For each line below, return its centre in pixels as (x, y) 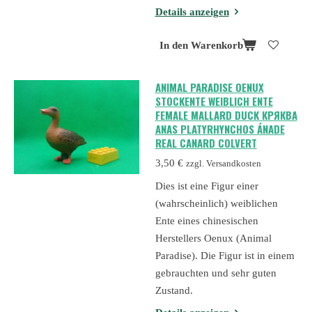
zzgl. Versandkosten (223, 164)
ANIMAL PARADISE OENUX (209, 87)
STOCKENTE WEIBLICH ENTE (214, 101)
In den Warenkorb (201, 46)
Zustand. (174, 290)
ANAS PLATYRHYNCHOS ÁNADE (220, 128)
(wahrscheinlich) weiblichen (216, 203)
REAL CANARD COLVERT (206, 142)
